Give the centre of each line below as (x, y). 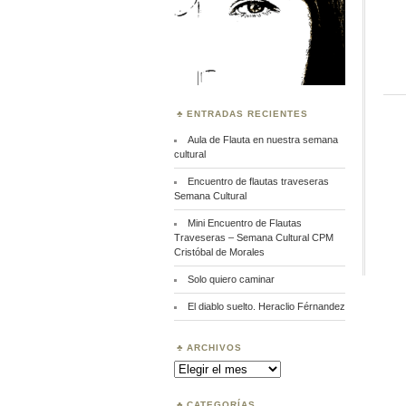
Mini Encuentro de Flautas (244, 223)
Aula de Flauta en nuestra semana (262, 140)
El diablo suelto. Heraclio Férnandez (266, 307)
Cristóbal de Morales (219, 252)
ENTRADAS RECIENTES (247, 114)
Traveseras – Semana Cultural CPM (254, 238)
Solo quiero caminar (231, 280)
